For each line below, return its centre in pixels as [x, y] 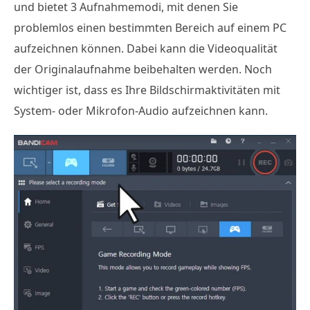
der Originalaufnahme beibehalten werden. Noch [143, 69]
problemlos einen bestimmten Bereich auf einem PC [150, 27]
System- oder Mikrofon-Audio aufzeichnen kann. [141, 110]
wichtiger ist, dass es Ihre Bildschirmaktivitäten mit [147, 90]
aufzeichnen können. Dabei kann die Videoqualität [146, 48]
